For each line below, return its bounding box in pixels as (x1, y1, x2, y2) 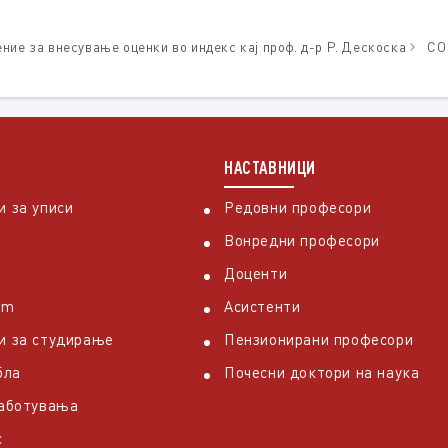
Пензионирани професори (224, 330, 414, 349)
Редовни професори (224, 198, 372, 217)
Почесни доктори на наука (224, 363, 420, 382)
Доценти (224, 264, 288, 283)
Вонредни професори (224, 231, 380, 250)
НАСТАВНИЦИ (224, 157, 316, 178)
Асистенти (224, 297, 301, 316)
